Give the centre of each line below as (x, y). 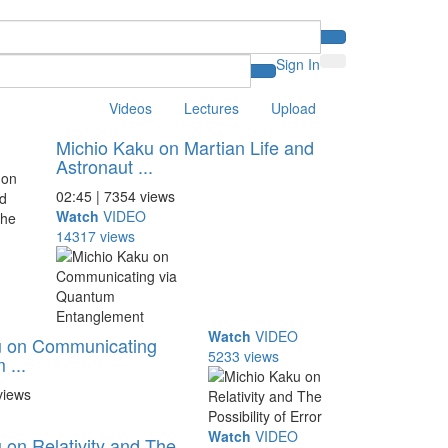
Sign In (298, 64)
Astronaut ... (104, 166)
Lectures (211, 108)
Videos (130, 108)
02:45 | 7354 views (115, 196)
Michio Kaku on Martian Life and (184, 147)
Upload (293, 108)
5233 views (244, 356)
